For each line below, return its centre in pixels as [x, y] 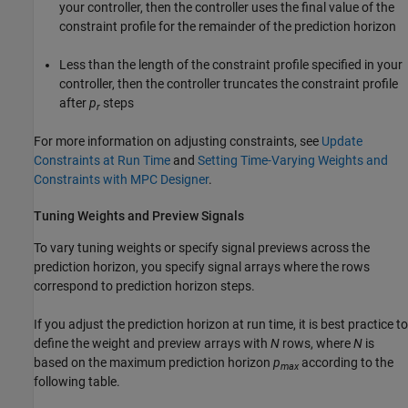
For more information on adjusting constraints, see [178, 142]
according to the [346, 363]
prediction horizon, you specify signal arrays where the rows [202, 267]
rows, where [316, 344]
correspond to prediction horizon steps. [144, 286]
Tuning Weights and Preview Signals [139, 216]
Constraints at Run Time [102, 161]
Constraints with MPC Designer [121, 180]
